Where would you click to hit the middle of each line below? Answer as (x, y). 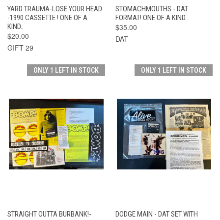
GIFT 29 (20, 47)
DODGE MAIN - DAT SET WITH (156, 214)
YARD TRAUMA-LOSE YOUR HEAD (55, 9)
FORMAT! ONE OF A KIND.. (151, 17)
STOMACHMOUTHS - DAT (151, 9)
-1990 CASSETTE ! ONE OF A (47, 17)
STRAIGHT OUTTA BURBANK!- (49, 214)
